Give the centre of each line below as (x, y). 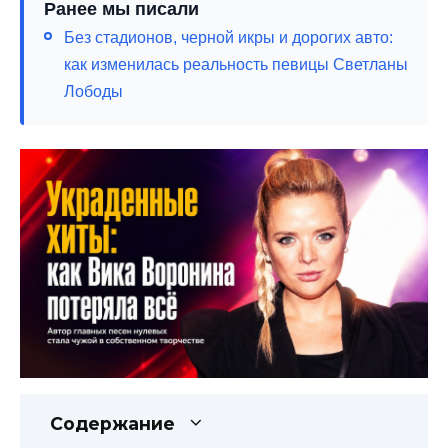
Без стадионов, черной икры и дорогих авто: (228, 37)
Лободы (93, 91)
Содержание (112, 424)
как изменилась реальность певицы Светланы (236, 64)
